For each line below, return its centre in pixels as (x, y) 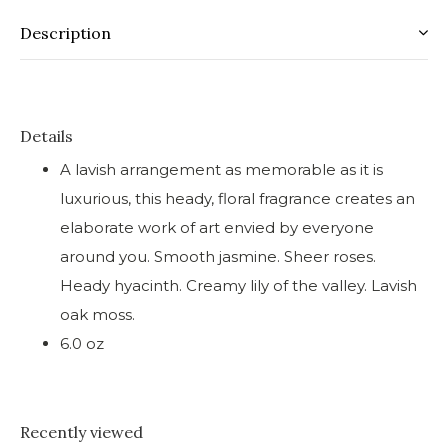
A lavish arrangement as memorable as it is (221, 169)
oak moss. (97, 314)
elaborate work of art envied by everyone (217, 227)
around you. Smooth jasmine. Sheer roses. (218, 256)
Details (46, 135)
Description (65, 32)
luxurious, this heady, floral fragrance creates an (237, 198)
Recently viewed (81, 431)
